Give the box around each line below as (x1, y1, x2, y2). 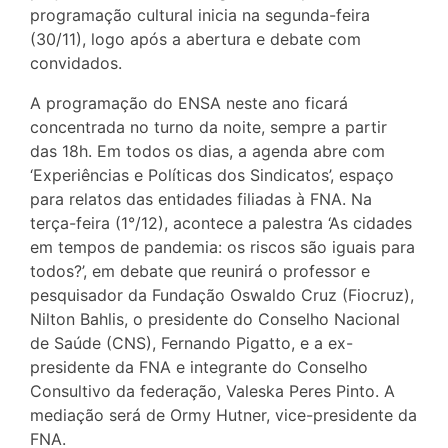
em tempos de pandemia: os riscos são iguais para (30, 237, 415, 258)
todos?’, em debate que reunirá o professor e (30, 261, 370, 282)
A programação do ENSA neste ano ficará (30, 93, 348, 114)
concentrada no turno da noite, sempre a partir (30, 117, 387, 138)
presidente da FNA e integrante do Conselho (30, 357, 368, 378)
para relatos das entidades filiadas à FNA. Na (30, 189, 372, 210)
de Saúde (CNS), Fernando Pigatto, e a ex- (30, 333, 353, 354)
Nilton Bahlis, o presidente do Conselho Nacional (30, 309, 400, 330)
